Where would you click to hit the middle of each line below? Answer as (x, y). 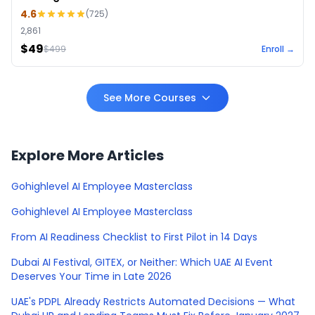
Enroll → (278, 49)
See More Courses (150, 98)
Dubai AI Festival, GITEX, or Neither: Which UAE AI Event (142, 262)
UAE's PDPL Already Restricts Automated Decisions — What (153, 302)
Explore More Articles (88, 155)
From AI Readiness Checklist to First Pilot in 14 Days (134, 237)
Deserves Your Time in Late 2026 (91, 276)
